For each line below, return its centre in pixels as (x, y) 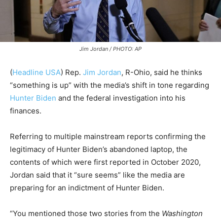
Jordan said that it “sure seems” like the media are (97, 175)
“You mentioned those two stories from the (86, 214)
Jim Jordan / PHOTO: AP (110, 49)
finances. (26, 111)
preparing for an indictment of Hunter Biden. (87, 188)
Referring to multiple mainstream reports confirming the (108, 137)
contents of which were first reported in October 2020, (105, 162)
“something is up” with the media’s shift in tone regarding (110, 85)
